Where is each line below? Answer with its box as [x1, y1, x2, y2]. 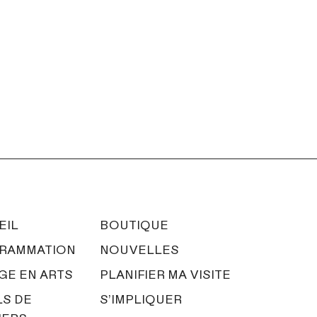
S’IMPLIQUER [99, 291, 182, 306]
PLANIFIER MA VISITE [99, 266, 231, 282]
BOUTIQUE [99, 217, 168, 232]
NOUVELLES [99, 241, 179, 257]
